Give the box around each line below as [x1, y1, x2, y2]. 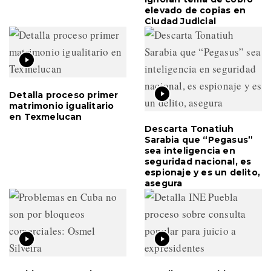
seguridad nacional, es [145, 156, 252, 168]
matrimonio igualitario [9, 100, 114, 112]
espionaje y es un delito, [145, 167, 260, 178]
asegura [145, 178, 183, 189]
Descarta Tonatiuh [145, 123, 234, 135]
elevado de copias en [145, 5, 246, 16]
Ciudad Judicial [145, 16, 216, 27]
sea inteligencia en [145, 145, 235, 157]
